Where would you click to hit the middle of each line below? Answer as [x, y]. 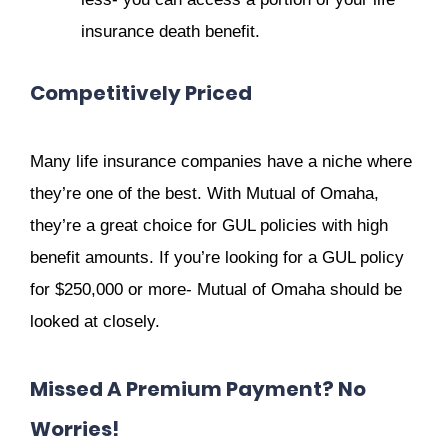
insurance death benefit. [170, 31]
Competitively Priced [141, 93]
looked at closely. [95, 321]
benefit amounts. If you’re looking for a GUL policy [217, 257]
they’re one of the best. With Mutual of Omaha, [204, 193]
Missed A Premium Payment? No [198, 388]
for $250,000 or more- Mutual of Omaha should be [216, 289]
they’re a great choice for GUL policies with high [209, 225]
